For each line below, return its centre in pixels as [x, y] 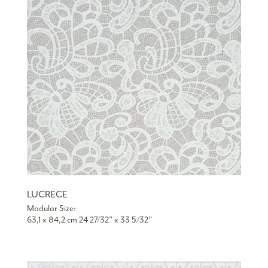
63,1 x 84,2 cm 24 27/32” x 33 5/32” [89, 220]
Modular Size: [51, 208]
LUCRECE [47, 194]
